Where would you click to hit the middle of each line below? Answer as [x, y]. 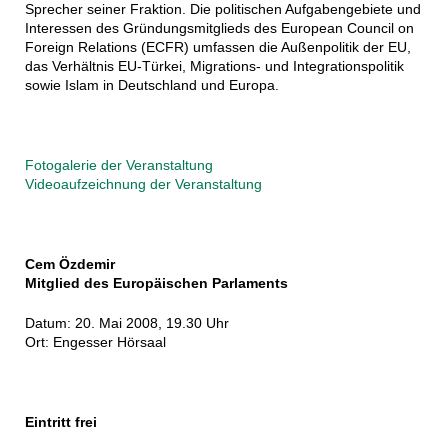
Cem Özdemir [69, 264]
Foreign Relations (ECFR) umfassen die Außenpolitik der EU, [217, 47]
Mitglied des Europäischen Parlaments [156, 283]
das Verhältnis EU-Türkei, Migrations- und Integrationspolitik [214, 66]
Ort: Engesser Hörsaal [95, 342]
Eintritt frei [60, 422]
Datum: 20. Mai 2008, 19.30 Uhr [126, 323]
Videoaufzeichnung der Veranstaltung [143, 184]
